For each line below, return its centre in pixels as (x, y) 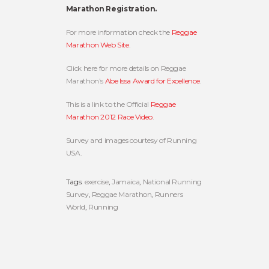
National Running (172, 181)
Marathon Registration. (111, 9)
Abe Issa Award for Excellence (152, 81)
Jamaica (125, 181)
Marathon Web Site (97, 45)
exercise (96, 181)
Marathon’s (85, 81)
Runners (169, 194)
